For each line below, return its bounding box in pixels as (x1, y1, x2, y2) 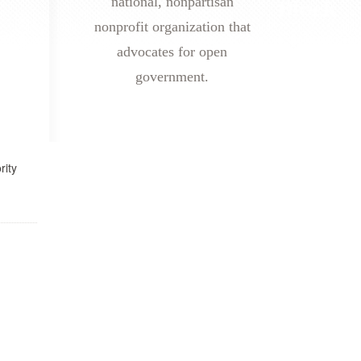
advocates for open (117, 44, 227, 60)
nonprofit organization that (93, 19, 251, 35)
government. (135, 68, 209, 85)
